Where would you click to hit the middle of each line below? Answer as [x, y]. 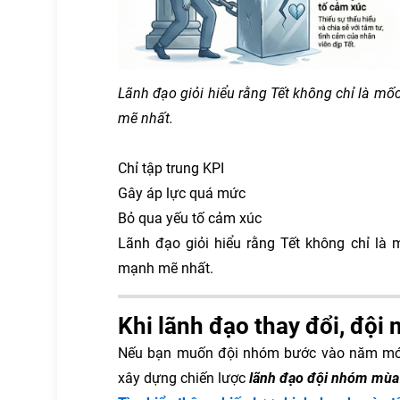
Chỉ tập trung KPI [171, 169]
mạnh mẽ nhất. [166, 269]
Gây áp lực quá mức [182, 194]
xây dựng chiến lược [183, 379]
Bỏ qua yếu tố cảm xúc [190, 219]
